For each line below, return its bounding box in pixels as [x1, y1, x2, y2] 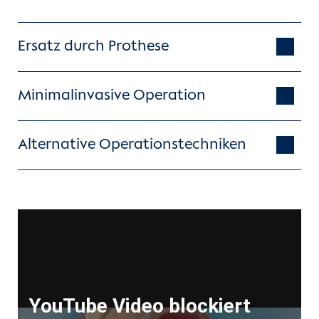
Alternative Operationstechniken [18, 137, 246, 153]
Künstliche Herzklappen [46, 214, 185, 227]
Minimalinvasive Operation [18, 88, 206, 104]
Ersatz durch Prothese [18, 38, 169, 55]
